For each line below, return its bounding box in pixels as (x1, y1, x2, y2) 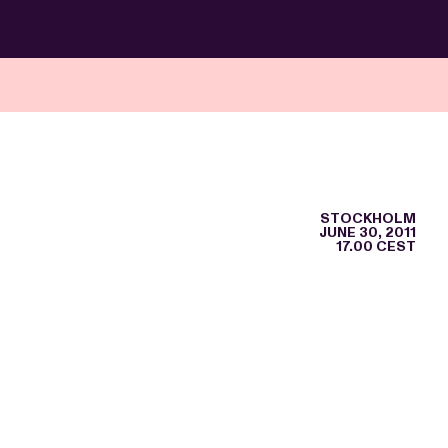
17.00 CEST (336, 238, 416, 255)
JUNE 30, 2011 (319, 224, 416, 241)
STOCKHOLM (320, 210, 416, 227)
